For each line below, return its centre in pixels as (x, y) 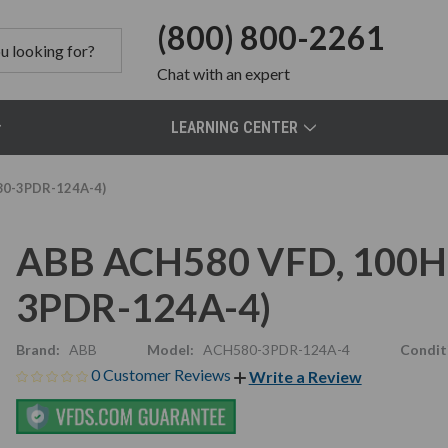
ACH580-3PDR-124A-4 (276, 349)
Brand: (37, 349)
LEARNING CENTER (235, 127)
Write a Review (305, 376)
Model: (170, 349)
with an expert (241, 73)
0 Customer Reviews (162, 374)
